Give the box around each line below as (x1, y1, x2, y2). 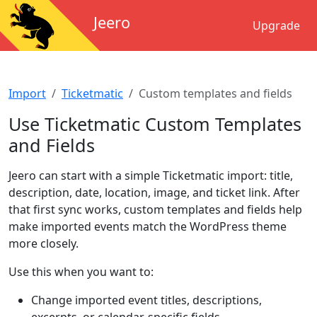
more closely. (8, 236, 79, 251)
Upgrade (253, 18, 300, 33)
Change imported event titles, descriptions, (31, 292, 262, 308)
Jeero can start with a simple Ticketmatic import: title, (8, 168, 293, 183)
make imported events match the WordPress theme (8, 219, 287, 234)
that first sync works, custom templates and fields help (8, 202, 302, 217)
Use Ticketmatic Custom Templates (8, 112, 301, 136)
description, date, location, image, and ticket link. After (8, 185, 300, 200)
